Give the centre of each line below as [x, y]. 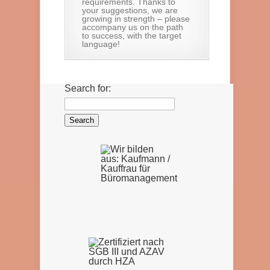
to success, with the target [132, 36]
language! [101, 44]
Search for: [88, 88]
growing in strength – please [136, 19]
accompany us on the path [133, 27]
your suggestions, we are [130, 10]
